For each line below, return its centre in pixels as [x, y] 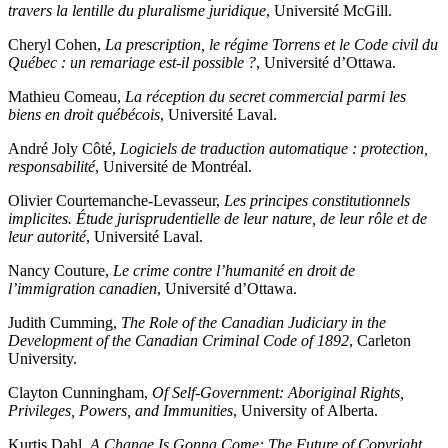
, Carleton [380, 341]
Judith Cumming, [64, 323]
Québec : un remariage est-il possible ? [132, 63]
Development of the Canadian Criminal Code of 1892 [178, 341]
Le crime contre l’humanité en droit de [234, 271]
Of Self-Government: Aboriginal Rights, [278, 393]
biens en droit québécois [84, 115]
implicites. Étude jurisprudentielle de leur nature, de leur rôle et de [217, 219]
